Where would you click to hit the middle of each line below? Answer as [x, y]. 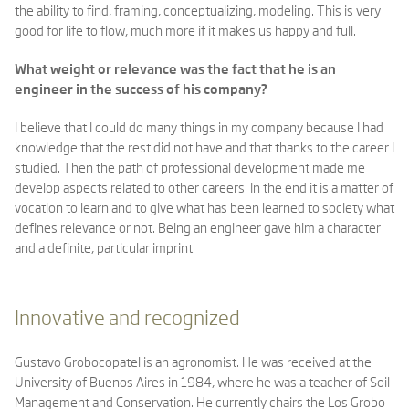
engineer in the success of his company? [141, 90]
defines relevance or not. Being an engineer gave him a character [198, 229]
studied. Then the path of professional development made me [190, 168]
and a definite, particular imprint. [105, 249]
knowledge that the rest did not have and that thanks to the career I [204, 148]
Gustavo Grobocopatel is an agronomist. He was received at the [193, 363]
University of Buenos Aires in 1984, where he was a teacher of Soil [202, 383]
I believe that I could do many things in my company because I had [199, 128]
